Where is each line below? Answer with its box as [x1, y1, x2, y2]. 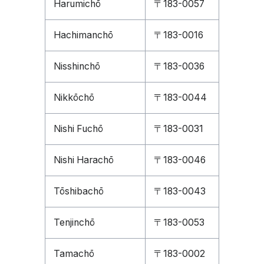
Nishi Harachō [54, 154, 114, 166]
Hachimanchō [54, 29, 113, 41]
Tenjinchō [54, 217, 95, 228]
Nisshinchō [54, 61, 100, 72]
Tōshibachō [54, 186, 104, 197]
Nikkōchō [54, 92, 94, 103]
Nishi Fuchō [54, 123, 103, 134]
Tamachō [54, 248, 94, 259]
